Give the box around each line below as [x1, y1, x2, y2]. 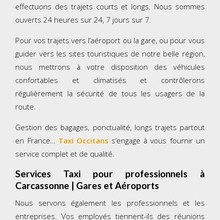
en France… [15, 136, 58, 146]
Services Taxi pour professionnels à [15, 168, 205, 180]
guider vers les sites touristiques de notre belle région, [15, 49, 205, 59]
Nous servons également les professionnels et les [15, 198, 205, 208]
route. [15, 102, 36, 112]
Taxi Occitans [58, 136, 109, 146]
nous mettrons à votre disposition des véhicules [15, 62, 205, 72]
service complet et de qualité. [15, 149, 115, 159]
